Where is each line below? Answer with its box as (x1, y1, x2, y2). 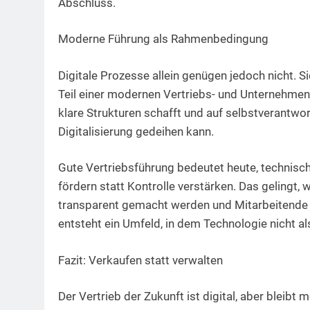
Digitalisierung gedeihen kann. (58, 124, 214, 138)
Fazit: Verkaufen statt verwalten (58, 253, 223, 267)
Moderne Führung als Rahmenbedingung (58, 32, 268, 46)
